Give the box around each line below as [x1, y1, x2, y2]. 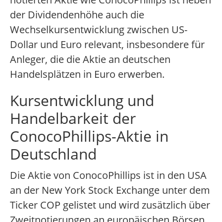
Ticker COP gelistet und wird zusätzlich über [10, 198, 210, 212]
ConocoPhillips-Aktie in [10, 126, 168, 147]
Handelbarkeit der [10, 108, 136, 129]
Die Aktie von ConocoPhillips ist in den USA [10, 168, 207, 182]
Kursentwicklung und [10, 90, 154, 111]
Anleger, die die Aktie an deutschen [10, 53, 170, 66]
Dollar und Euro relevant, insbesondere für [10, 38, 205, 52]
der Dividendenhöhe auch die [10, 8, 144, 22]
